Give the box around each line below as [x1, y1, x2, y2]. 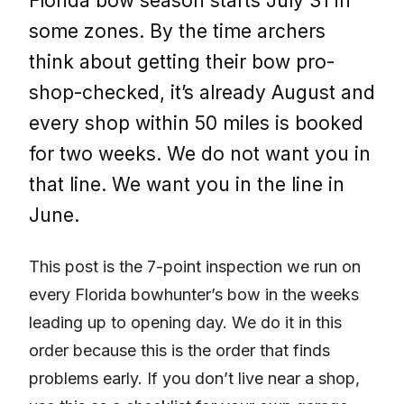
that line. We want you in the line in [29, 173, 344, 197]
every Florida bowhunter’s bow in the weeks [29, 285, 359, 305]
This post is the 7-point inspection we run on [29, 257, 361, 277]
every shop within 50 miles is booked [29, 112, 363, 135]
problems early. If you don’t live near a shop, [29, 369, 360, 389]
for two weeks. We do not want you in [29, 142, 371, 166]
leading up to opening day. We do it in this [29, 313, 342, 333]
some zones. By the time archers [29, 20, 326, 43]
